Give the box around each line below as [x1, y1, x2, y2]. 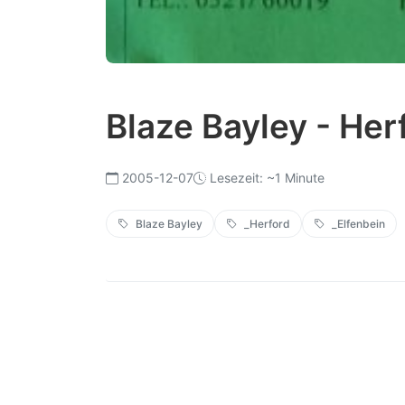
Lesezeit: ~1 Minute [210, 170, 325, 186]
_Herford [244, 217, 290, 231]
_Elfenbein [332, 217, 385, 231]
